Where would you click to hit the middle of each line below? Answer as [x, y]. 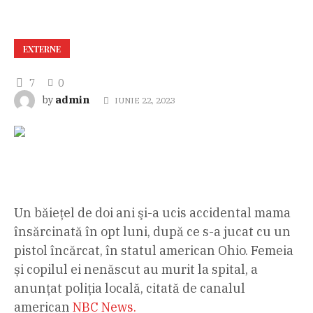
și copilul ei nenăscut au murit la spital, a [136, 270]
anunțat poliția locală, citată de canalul [130, 289]
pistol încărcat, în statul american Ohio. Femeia [154, 251]
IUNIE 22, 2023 [145, 101]
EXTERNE [42, 49]
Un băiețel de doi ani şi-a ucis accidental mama [152, 213]
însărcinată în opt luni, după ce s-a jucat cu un [152, 232]
